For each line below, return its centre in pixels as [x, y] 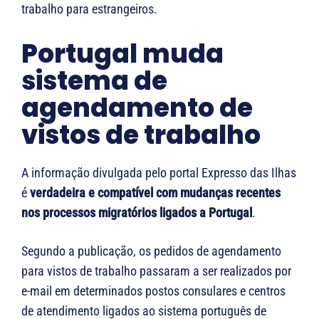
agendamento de [137, 108]
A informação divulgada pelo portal [111, 172]
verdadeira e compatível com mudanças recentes [155, 192]
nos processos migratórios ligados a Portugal [137, 212]
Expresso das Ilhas [249, 172]
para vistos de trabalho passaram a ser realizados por [156, 271]
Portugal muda [122, 53]
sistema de [94, 80]
